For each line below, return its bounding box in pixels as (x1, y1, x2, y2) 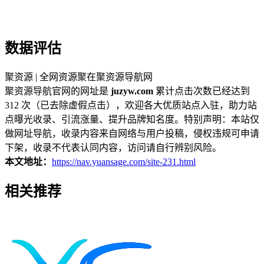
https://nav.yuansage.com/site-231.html (52, 157, 196, 167)
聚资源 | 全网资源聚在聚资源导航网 (5, 72, 153, 82)
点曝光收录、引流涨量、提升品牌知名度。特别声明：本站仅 (5, 114, 259, 125)
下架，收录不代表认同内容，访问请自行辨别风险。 (5, 143, 222, 153)
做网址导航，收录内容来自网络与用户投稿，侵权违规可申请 (5, 128, 259, 139)
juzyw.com (111, 86, 153, 97)
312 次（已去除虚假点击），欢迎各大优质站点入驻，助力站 (5, 100, 257, 111)
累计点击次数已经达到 (153, 86, 250, 97)
